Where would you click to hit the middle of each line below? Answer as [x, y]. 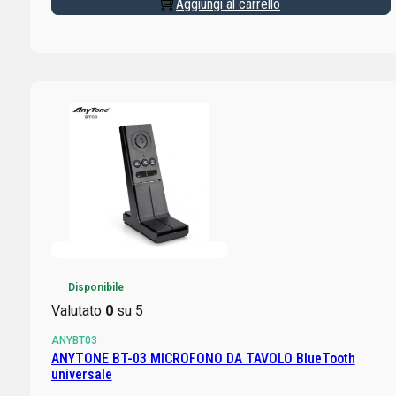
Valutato [78, 311]
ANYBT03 [74, 341]
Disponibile [95, 288]
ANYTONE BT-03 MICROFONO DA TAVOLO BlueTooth [203, 359]
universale [81, 375]
